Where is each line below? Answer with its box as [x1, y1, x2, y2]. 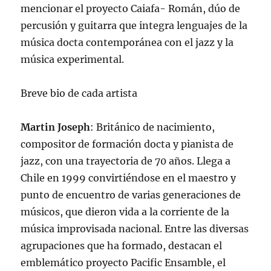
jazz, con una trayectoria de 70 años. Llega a [21, 154, 231, 167]
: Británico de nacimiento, [90, 120, 215, 133]
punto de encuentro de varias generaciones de [21, 188, 241, 201]
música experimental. [21, 53, 125, 65]
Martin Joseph [21, 120, 91, 133]
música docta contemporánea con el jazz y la [21, 36, 234, 48]
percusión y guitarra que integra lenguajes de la [21, 19, 248, 31]
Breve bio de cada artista [21, 87, 138, 99]
